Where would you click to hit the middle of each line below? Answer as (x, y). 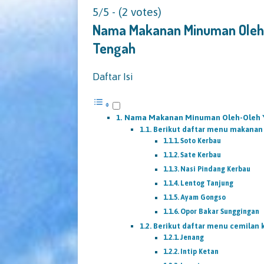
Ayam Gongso (203, 197)
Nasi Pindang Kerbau (216, 169)
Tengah (114, 48)
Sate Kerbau (201, 155)
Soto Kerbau (201, 141)
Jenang (192, 237)
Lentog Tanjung (207, 183)
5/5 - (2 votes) (127, 11)
